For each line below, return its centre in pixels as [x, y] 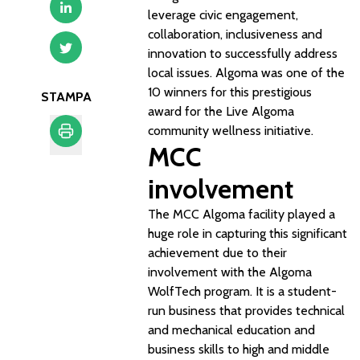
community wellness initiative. [232, 131]
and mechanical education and [231, 330]
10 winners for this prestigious [230, 92]
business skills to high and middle [239, 349]
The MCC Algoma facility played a [241, 214]
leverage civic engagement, [223, 15]
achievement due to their [217, 253]
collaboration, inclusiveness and [235, 34]
